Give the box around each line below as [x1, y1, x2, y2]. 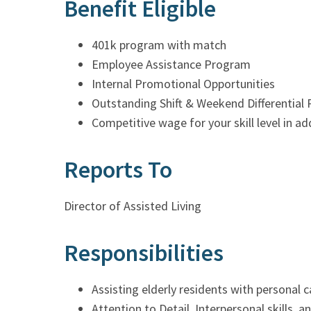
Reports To [64, 154, 172, 184]
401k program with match [92, 36, 226, 53]
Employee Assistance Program [92, 56, 251, 72]
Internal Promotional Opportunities [92, 75, 275, 92]
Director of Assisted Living [64, 197, 201, 214]
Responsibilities [64, 237, 224, 267]
